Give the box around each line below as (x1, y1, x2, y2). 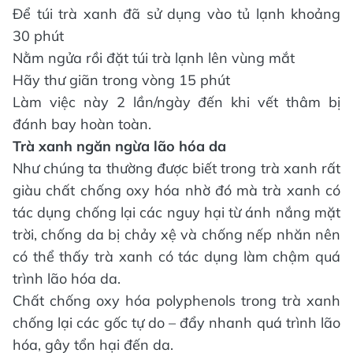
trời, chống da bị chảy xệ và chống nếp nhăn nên (13, 225, 340, 244)
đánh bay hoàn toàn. (13, 115, 151, 134)
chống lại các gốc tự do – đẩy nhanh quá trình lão (13, 314, 340, 333)
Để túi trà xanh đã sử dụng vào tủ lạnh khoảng (13, 5, 340, 24)
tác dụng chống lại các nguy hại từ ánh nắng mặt (13, 203, 340, 222)
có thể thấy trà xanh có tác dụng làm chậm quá (13, 247, 340, 266)
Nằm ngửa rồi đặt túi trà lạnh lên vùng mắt (13, 49, 295, 68)
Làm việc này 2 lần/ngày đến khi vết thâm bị (13, 93, 340, 112)
